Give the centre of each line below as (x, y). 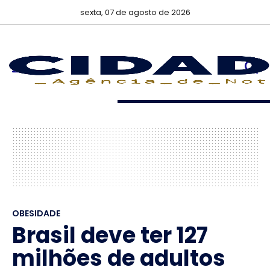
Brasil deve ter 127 (110, 235)
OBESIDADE (36, 213)
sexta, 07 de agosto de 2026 (135, 12)
